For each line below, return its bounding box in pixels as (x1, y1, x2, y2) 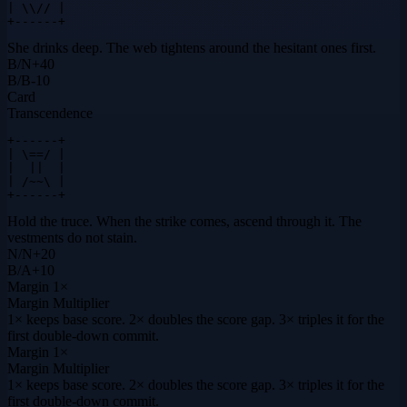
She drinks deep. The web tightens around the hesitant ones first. (7, 40, 376, 55)
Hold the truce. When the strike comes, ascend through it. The (7, 213, 362, 229)
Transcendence (7, 105, 93, 121)
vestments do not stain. (7, 230, 137, 245)
